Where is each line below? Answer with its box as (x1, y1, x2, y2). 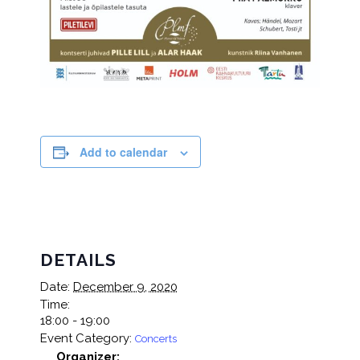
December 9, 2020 (73, 279, 178, 294)
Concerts (135, 332, 177, 345)
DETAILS (40, 249, 117, 270)
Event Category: (40, 330, 132, 346)
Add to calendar (80, 143, 167, 160)
